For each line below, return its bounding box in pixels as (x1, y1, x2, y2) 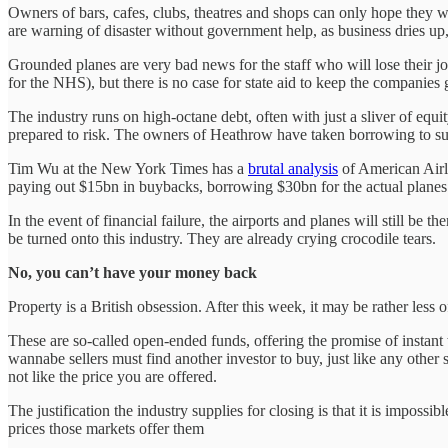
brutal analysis (248, 159, 338, 177)
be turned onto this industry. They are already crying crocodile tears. (8, 229, 436, 247)
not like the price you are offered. (8, 367, 217, 385)
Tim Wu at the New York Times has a (8, 159, 248, 177)
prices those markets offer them (8, 419, 204, 437)
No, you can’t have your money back (8, 263, 257, 281)
